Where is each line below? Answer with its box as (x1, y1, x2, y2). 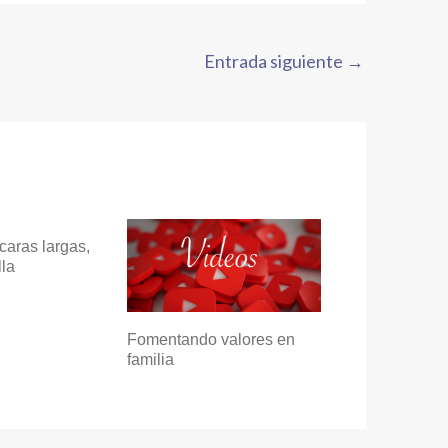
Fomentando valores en (127, 331, 295, 349)
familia (127, 351, 174, 369)
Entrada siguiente (204, 50, 346, 73)
